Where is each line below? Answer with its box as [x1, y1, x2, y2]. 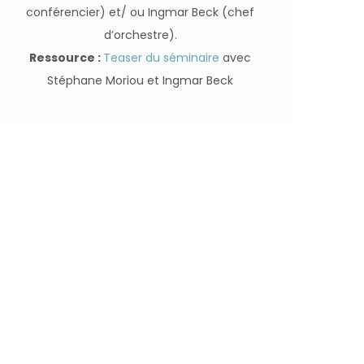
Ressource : [29, 50, 104, 66]
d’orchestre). [103, 27, 177, 43]
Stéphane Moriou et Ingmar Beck [47, 72, 234, 89]
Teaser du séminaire [103, 50, 220, 66]
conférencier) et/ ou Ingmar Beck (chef [26, 4, 255, 20]
